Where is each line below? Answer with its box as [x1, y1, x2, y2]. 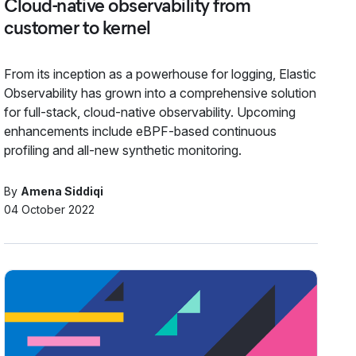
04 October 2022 [4, 202, 95, 216]
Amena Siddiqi [21, 184, 104, 198]
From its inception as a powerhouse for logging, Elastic [4, 65, 317, 82]
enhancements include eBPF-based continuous [4, 122, 277, 139]
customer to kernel [4, 15, 151, 39]
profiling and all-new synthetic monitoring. [4, 141, 242, 158]
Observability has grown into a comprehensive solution [4, 84, 317, 101]
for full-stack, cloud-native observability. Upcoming [4, 103, 296, 120]
